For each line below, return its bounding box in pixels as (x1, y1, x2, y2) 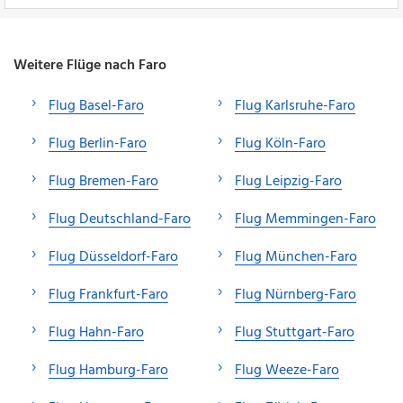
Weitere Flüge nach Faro (13, 53, 166, 77)
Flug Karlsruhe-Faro (235, 94, 355, 118)
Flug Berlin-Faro (49, 131, 147, 156)
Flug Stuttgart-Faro (235, 320, 354, 345)
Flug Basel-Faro (49, 94, 144, 118)
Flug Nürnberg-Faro (235, 282, 356, 307)
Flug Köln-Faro (235, 131, 326, 156)
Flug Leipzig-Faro (235, 169, 342, 193)
